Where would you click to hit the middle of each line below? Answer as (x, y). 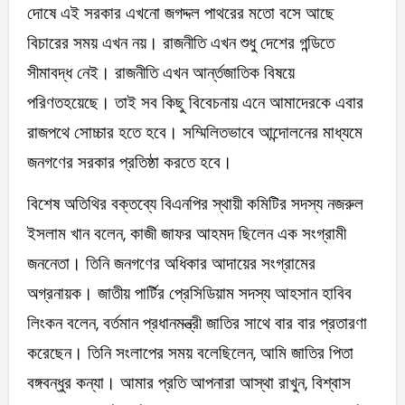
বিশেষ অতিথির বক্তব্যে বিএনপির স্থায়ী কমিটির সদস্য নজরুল (195, 204)
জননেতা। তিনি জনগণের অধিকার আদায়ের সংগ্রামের (171, 264)
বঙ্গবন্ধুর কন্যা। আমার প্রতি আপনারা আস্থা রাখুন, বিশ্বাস (188, 383)
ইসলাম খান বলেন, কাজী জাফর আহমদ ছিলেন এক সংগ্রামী (186, 234)
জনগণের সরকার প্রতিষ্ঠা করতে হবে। (129, 163)
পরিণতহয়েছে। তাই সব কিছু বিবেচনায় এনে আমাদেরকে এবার (195, 103)
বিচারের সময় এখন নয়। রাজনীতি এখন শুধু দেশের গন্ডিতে (180, 43)
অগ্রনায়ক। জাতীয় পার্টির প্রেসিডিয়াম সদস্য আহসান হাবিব (189, 294)
